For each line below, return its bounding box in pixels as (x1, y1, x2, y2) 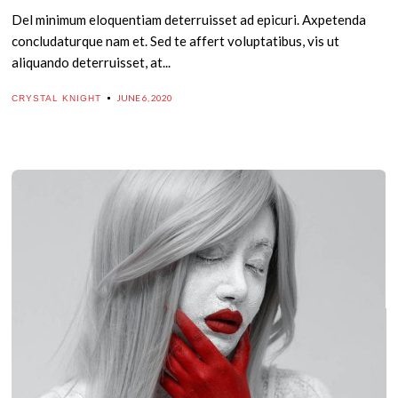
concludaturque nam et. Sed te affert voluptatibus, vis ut (12, 33, 340, 49)
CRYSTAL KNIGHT (12, 93, 102, 103)
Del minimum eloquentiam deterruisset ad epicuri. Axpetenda (12, 12, 367, 28)
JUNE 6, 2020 (116, 92, 173, 103)
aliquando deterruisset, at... (12, 54, 171, 70)
